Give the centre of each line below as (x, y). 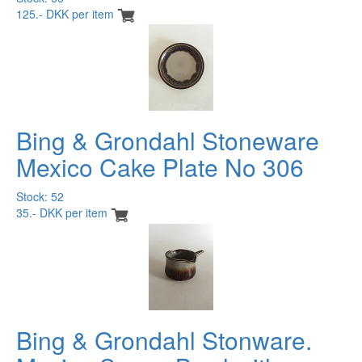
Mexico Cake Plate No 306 (160, 167)
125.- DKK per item (65, 13)
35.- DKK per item (62, 213)
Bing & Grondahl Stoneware (168, 141)
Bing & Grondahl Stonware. (164, 339)
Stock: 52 (40, 197)
